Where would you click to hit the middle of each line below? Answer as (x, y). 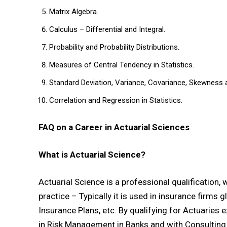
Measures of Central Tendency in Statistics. (122, 65)
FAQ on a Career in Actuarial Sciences (114, 127)
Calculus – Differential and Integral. (107, 30)
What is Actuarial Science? (92, 155)
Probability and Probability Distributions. (114, 47)
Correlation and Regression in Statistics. (116, 101)
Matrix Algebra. (74, 12)
